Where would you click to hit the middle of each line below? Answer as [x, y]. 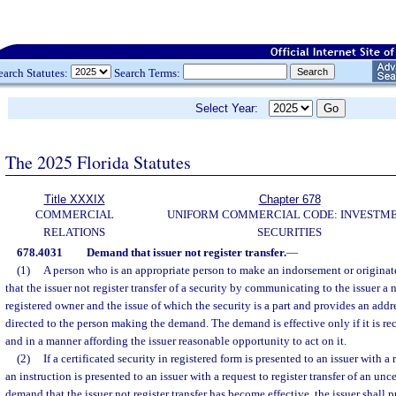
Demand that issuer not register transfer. [186, 252]
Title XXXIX [74, 199]
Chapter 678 [289, 199]
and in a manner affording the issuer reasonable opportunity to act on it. [176, 341]
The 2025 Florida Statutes [98, 162]
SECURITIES [289, 232]
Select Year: [232, 108]
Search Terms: [147, 72]
